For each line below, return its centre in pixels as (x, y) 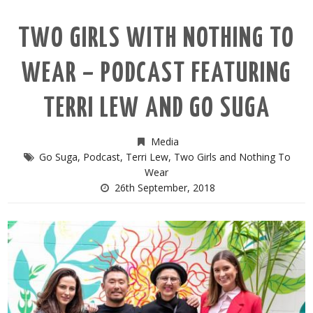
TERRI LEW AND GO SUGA (156, 110)
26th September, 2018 (165, 188)
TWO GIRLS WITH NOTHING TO (156, 40)
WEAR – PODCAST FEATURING (156, 75)
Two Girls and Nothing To (232, 157)
